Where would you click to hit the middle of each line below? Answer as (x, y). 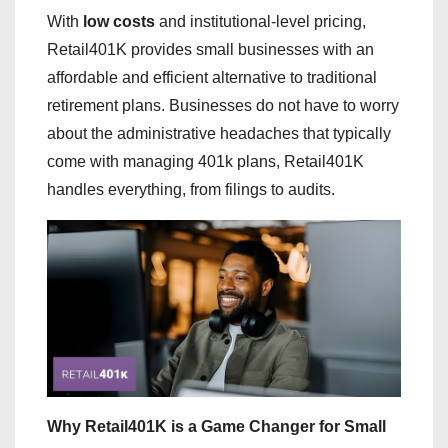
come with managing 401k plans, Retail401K (205, 161)
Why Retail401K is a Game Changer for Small (216, 426)
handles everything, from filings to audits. (191, 189)
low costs (119, 21)
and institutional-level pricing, (260, 21)
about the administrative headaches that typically (219, 133)
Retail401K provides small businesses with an (210, 49)
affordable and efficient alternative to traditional (212, 77)
